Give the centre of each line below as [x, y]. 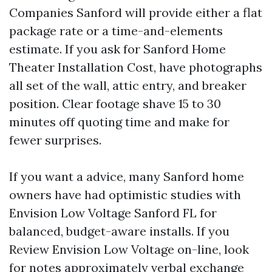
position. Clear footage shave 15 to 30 [115, 104]
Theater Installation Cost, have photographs [136, 67]
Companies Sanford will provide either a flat [136, 12]
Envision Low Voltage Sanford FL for [113, 213]
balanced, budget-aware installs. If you [119, 231]
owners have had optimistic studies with [125, 195]
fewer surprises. [55, 140]
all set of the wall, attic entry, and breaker [128, 85]
